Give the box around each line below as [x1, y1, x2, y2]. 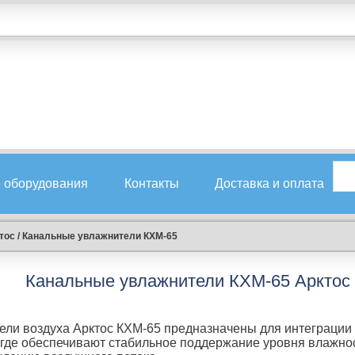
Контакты [124, 177, 179, 190]
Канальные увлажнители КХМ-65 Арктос [25, 271, 350, 291]
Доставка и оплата [214, 177, 324, 190]
